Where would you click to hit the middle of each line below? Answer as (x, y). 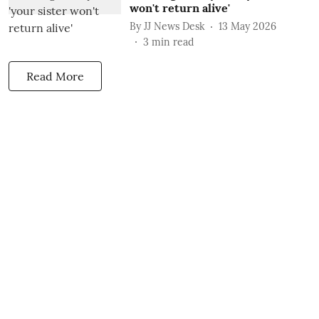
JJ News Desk (174, 26)
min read (172, 42)
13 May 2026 (247, 26)
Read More (55, 76)
